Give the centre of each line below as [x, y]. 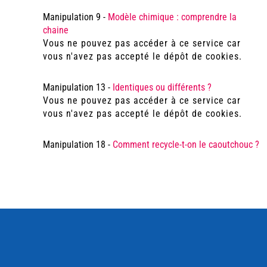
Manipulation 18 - [78, 145]
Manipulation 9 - [75, 17]
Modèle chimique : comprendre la [172, 17]
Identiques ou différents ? [162, 87]
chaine [56, 30]
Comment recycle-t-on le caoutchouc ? [186, 145]
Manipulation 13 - [78, 87]
